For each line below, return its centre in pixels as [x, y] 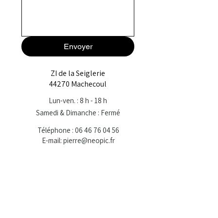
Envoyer [78, 46]
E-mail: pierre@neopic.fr [78, 140]
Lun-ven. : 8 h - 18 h [78, 100]
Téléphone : [56, 130]
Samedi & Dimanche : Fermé [78, 113]
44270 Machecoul [78, 84]
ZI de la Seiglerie [78, 73]
